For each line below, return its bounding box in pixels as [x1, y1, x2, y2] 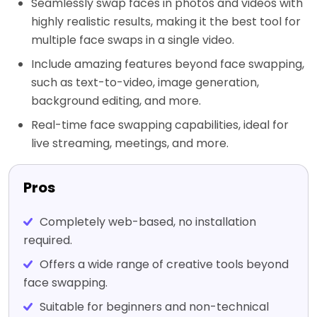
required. [23, 231, 72, 248]
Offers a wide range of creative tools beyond [40, 255, 289, 272]
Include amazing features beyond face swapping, [31, 55, 304, 72]
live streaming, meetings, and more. [31, 134, 229, 151]
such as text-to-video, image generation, [31, 74, 259, 91]
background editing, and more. [31, 92, 201, 109]
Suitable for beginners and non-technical [40, 298, 269, 315]
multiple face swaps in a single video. [31, 31, 234, 48]
